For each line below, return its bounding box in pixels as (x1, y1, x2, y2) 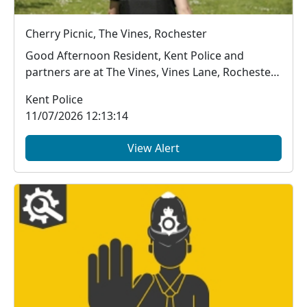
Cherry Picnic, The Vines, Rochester (25, 25, 207, 41)
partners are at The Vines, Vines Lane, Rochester (25, 64, 275, 79)
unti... (25, 80, 54, 96)
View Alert (127, 140, 180, 156)
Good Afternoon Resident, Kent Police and (25, 47, 164, 63)
